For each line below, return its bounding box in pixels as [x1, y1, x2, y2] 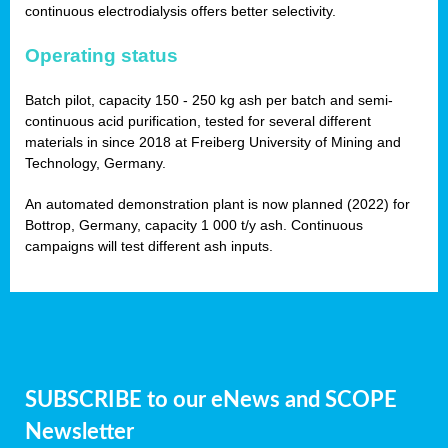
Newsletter [25, 421, 134, 444]
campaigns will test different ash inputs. [25, 238, 273, 255]
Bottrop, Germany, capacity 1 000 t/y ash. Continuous [25, 217, 363, 234]
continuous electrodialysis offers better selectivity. [25, 3, 336, 20]
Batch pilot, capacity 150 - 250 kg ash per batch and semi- [25, 92, 393, 109]
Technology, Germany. [25, 155, 166, 172]
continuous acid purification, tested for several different [25, 113, 371, 130]
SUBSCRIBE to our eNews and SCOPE [25, 389, 397, 412]
